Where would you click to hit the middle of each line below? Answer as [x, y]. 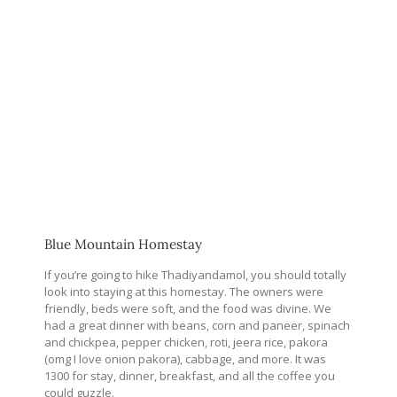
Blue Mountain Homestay [123, 245]
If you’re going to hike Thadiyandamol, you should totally [195, 275]
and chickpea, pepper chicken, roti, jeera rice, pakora [186, 343]
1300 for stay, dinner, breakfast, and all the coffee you [190, 376]
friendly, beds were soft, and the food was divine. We [188, 309]
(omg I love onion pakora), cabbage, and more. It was [185, 359]
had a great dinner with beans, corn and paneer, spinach [197, 326]
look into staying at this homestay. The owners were [184, 292]
